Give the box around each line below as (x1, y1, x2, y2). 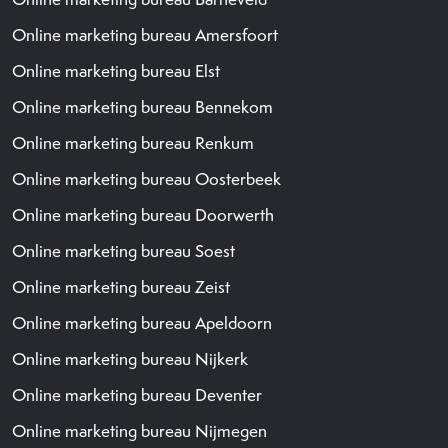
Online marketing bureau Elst (12, 59, 220, 82)
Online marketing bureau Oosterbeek (12, 167, 281, 190)
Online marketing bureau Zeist (12, 275, 230, 298)
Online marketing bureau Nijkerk (12, 347, 248, 370)
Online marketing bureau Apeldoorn (12, 311, 272, 334)
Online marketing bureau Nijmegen (12, 419, 267, 442)
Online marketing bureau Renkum (12, 131, 254, 154)
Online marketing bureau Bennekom (12, 95, 273, 118)
